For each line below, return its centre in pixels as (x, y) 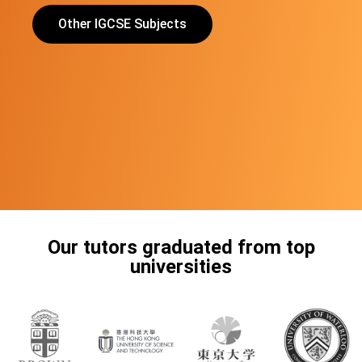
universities (181, 267)
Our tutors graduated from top (181, 247)
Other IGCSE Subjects (122, 24)
